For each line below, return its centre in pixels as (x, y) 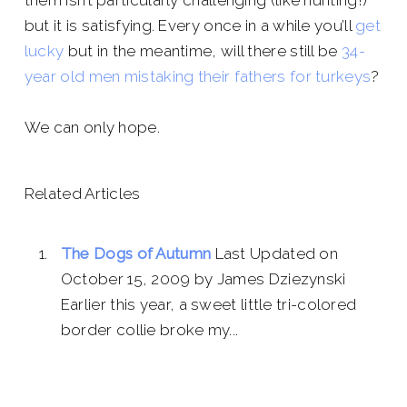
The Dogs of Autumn (136, 253)
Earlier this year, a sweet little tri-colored (208, 304)
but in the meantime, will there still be (203, 51)
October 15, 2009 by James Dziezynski (203, 279)
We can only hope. (92, 127)
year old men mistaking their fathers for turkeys (198, 76)
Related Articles (82, 194)
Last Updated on (277, 253)
